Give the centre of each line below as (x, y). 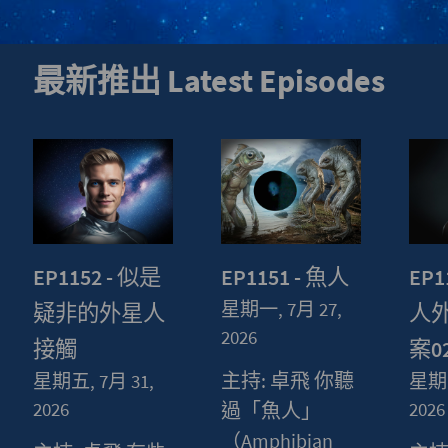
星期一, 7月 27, (282, 308)
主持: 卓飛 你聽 (288, 380)
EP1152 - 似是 (96, 276)
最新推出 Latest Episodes (208, 80)
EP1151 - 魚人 (285, 276)
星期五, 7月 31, (93, 380)
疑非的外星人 (98, 312)
